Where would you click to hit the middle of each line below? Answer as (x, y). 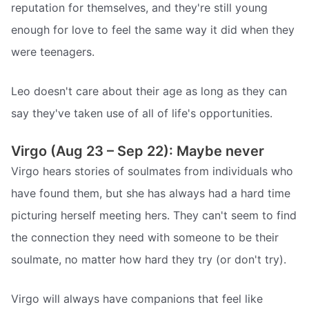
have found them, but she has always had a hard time (151, 193)
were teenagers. (53, 51)
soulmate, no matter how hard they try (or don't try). (149, 259)
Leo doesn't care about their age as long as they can (149, 91)
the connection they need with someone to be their (145, 237)
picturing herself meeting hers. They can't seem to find (154, 215)
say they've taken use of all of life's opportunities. (142, 113)
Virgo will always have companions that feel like (137, 299)
